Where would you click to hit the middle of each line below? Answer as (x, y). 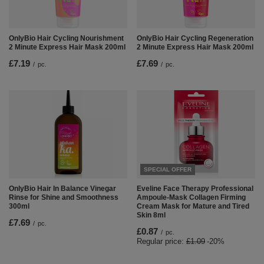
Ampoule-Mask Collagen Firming (191, 197)
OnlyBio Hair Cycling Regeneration (195, 38)
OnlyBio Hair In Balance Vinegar (62, 188)
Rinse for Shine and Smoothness (64, 197)
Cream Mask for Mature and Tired (193, 206)
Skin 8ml (151, 215)
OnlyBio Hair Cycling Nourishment (66, 38)
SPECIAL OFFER (168, 169)
